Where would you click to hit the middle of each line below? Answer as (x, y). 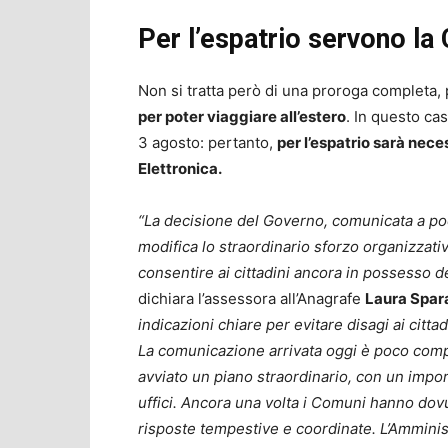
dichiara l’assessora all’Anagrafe (251, 299)
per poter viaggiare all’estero (242, 117)
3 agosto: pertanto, (207, 143)
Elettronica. (180, 169)
